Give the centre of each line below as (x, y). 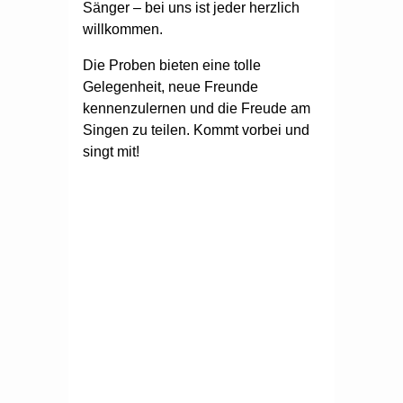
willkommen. (123, 29)
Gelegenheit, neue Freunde (170, 86)
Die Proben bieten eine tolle (172, 65)
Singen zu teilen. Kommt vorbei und (196, 130)
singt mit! (111, 151)
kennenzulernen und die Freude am (197, 108)
